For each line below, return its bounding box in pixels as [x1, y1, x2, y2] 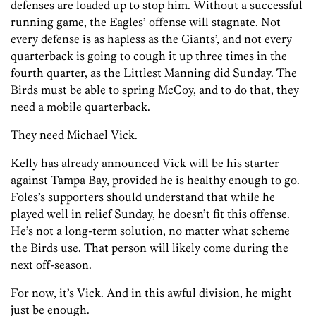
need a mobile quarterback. [11, 99, 150, 114]
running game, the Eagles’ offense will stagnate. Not [11, 15, 281, 30]
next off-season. [11, 257, 92, 272]
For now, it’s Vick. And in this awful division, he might [11, 286, 292, 300]
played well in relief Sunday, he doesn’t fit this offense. [11, 207, 290, 221]
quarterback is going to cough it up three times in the [11, 49, 287, 63]
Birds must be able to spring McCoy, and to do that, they [11, 83, 299, 97]
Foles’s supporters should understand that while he [11, 190, 275, 205]
